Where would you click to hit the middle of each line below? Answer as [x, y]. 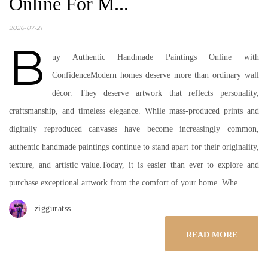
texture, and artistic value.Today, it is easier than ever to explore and [134, 165]
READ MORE [212, 235]
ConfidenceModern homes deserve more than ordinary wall [156, 75]
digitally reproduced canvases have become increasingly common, [134, 129]
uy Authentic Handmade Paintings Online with [156, 57]
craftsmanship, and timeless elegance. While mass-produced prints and [134, 111]
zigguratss [53, 208]
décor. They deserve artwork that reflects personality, [156, 93]
